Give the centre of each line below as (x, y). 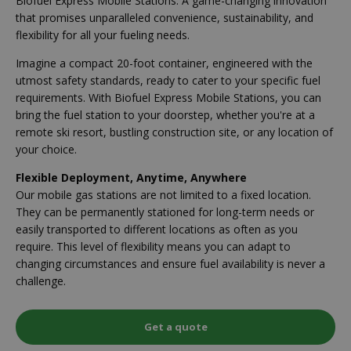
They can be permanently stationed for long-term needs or (165, 212)
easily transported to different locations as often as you (157, 229)
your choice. (46, 149)
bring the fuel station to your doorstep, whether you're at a (165, 114)
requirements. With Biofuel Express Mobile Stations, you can (168, 97)
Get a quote (175, 327)
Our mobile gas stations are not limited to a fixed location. (163, 194)
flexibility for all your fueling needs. (103, 34)
